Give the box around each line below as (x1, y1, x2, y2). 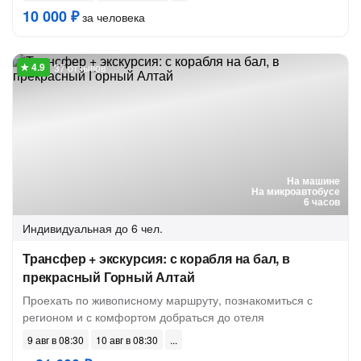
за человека (79, 9, 145, 25)
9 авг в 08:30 (27, 333, 84, 346)
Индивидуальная (23, 220, 112, 236)
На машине (287, 173, 340, 188)
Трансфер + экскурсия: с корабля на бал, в (23, 249, 290, 268)
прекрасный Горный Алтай (23, 268, 195, 286)
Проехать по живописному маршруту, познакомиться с (23, 292, 313, 308)
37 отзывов (54, 60, 106, 74)
